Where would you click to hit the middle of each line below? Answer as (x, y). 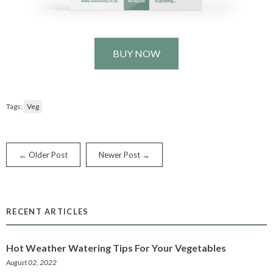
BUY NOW (136, 54)
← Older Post (43, 155)
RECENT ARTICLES (48, 212)
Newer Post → (124, 155)
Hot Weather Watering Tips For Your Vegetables (116, 248)
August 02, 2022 (31, 263)
